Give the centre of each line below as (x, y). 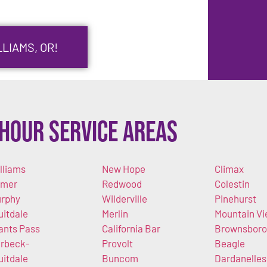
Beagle (230, 243)
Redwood (122, 183)
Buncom (120, 258)
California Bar (131, 228)
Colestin (232, 183)
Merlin (115, 213)
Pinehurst (235, 198)
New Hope (123, 168)
